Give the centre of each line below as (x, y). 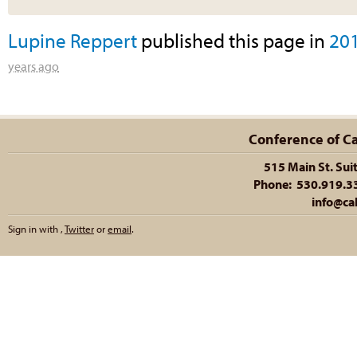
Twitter (79, 229)
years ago (33, 66)
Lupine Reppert (73, 40)
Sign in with (34, 229)
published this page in (233, 40)
